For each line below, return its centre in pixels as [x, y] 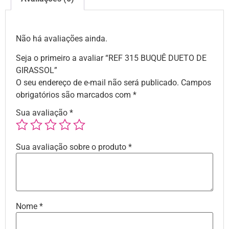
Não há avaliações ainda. [62, 38]
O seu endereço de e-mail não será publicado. [97, 83]
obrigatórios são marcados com [74, 95]
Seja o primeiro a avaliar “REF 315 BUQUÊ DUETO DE [111, 58]
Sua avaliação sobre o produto [72, 147]
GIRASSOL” [37, 71]
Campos [196, 83]
